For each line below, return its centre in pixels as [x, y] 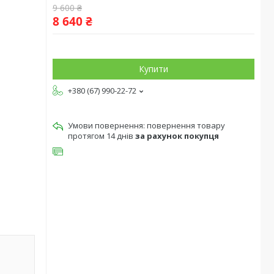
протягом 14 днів [102, 136]
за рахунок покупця [177, 136]
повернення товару [186, 125]
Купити [154, 69]
